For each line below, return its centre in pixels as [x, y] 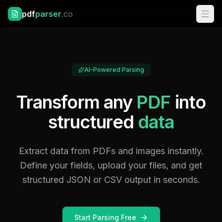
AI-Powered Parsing [114, 70]
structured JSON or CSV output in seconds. [111, 180]
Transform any [76, 102]
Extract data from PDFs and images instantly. [111, 151]
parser [48, 14]
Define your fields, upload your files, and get [111, 165]
